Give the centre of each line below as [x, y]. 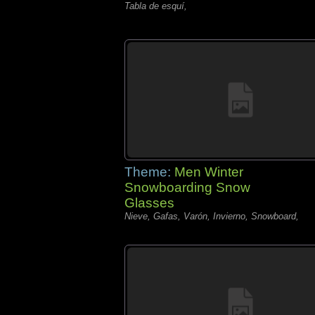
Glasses [149, 203]
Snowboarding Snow [187, 187]
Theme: [149, 172]
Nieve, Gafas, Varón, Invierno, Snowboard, [212, 216]
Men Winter [209, 172]
